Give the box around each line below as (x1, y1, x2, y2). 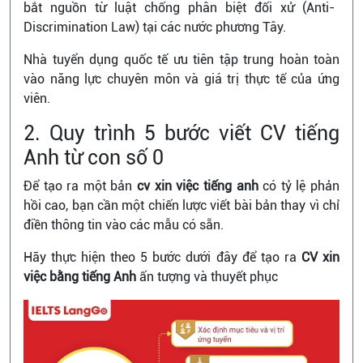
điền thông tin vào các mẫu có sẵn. (23, 217, 224, 233)
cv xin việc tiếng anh (137, 178, 258, 194)
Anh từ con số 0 (23, 146, 164, 169)
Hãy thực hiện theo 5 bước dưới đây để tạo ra (23, 250, 301, 265)
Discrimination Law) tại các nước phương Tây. (23, 19, 289, 35)
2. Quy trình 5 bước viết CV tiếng (23, 122, 340, 145)
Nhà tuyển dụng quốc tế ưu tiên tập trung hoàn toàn (23, 52, 340, 67)
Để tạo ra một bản (23, 178, 138, 194)
